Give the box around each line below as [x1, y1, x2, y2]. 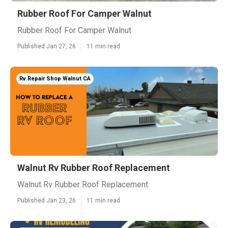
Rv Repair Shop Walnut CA [19, 75, 91, 82]
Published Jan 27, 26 [17, 43, 76, 50]
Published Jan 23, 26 [17, 197, 76, 204]
